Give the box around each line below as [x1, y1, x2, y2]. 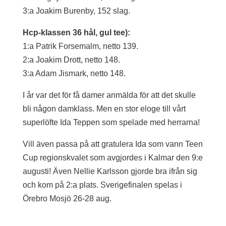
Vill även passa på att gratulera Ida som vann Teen [22, 140, 203, 149]
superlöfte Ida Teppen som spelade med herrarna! [22, 118, 200, 127]
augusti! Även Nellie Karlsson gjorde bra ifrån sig [22, 167, 197, 176]
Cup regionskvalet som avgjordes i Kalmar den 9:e [22, 153, 203, 162]
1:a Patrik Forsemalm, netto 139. [22, 42, 138, 51]
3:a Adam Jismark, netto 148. [22, 69, 126, 78]
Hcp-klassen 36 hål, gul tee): [22, 28, 130, 37]
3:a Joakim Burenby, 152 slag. [22, 7, 130, 16]
